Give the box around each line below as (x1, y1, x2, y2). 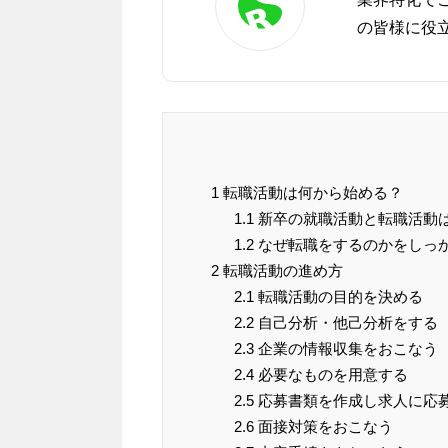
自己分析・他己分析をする (253, 314, 438, 332)
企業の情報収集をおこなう (253, 340, 438, 358)
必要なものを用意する (253, 366, 408, 384)
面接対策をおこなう (253, 418, 393, 436)
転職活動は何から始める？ (219, 184, 403, 202)
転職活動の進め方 (219, 262, 343, 280)
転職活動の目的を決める (253, 288, 423, 306)
